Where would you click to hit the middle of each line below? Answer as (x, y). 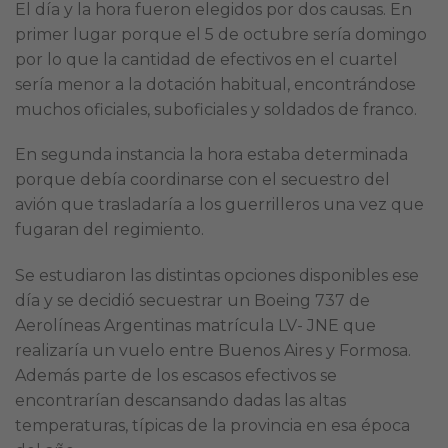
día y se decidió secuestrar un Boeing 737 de (192, 301)
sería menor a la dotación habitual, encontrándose (215, 84)
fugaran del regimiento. (109, 230)
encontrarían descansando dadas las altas (180, 401)
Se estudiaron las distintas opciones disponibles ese (217, 276)
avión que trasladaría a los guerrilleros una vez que (219, 205)
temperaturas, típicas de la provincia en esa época (212, 426)
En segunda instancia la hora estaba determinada (211, 155)
